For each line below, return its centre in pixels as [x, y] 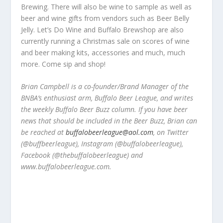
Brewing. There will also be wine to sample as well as [107, 6]
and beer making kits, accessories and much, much [103, 52]
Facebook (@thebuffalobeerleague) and [82, 155]
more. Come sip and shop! [63, 64]
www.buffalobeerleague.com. [66, 167]
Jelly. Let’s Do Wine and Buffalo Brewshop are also [103, 29]
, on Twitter [171, 132]
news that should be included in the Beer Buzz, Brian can [109, 121]
